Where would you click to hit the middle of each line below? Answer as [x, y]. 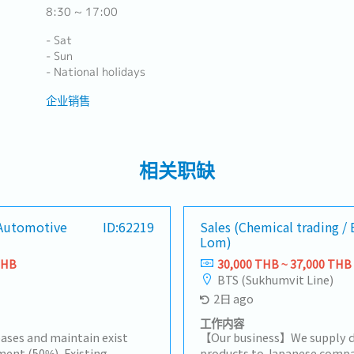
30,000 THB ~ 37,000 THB [284, 264]
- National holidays [95, 72]
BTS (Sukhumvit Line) [275, 279]
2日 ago [233, 298]
